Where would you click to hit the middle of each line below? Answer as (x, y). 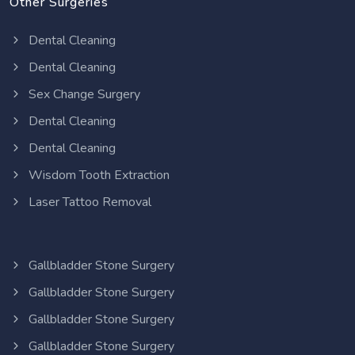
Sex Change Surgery (83, 94)
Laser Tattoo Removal (88, 202)
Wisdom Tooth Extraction (97, 175)
